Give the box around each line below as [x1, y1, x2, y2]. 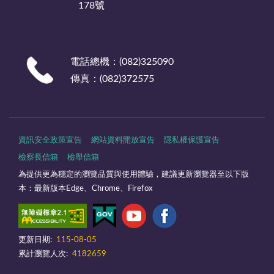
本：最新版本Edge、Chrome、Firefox [18, 185, 152, 193]
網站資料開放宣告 [91, 136, 155, 145]
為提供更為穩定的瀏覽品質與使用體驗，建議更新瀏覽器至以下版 [18, 171, 249, 179]
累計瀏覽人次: [18, 250, 68, 259]
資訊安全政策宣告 [18, 136, 82, 145]
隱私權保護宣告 [164, 136, 220, 145]
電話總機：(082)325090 [70, 57, 183, 67]
